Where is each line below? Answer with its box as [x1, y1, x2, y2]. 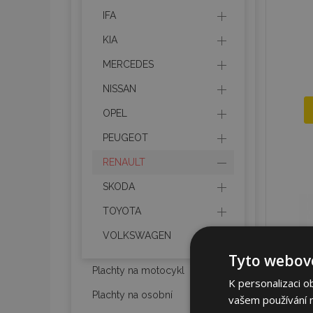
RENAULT [103, 156, 145, 168]
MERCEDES [103, 59, 154, 70]
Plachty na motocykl [92, 265, 184, 276]
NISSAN [103, 83, 136, 94]
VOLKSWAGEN [103, 230, 171, 241]
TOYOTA [103, 205, 141, 217]
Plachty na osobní [92, 289, 173, 300]
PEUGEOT [103, 132, 148, 143]
